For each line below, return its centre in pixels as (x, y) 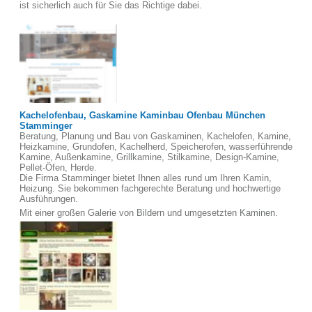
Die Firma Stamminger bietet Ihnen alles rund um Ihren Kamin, (146, 178)
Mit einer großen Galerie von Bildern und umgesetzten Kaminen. (149, 213)
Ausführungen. (49, 199)
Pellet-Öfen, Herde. (58, 167)
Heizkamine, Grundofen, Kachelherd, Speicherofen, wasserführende (156, 147)
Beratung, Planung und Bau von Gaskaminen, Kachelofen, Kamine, (155, 136)
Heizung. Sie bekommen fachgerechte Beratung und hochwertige (150, 188)
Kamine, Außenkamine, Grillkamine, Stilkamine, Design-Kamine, (149, 157)
